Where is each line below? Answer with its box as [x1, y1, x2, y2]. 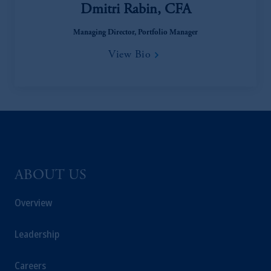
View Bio [108, 50, 151, 60]
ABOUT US [15, 169, 87, 183]
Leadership [15, 227, 59, 241]
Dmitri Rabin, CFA [80, 3, 191, 18]
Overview [15, 196, 52, 209]
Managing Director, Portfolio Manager [73, 29, 198, 37]
